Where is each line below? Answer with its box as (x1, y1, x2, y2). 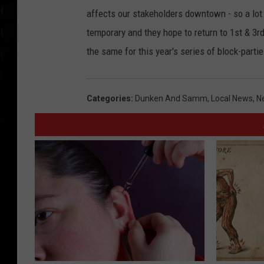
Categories (87, 94, 131, 104)
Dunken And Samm (135, 94, 207, 104)
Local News (211, 94, 253, 104)
